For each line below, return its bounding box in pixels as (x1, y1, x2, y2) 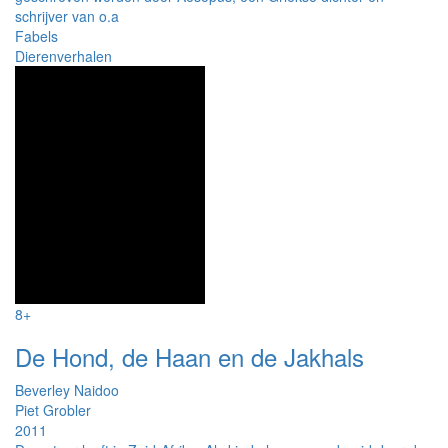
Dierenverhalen (15, 45, 112, 66)
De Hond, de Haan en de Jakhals (15, 338, 364, 374)
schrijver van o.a (15, 5, 119, 26)
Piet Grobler (15, 399, 91, 420)
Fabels (15, 25, 58, 46)
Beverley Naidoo (15, 379, 119, 400)
